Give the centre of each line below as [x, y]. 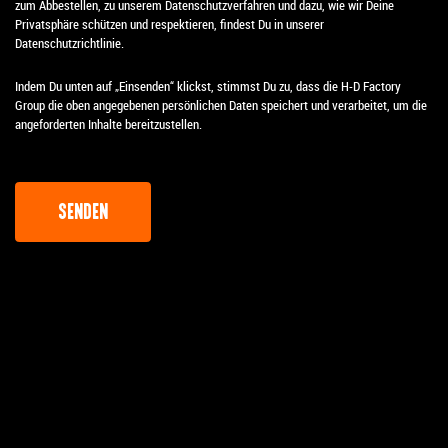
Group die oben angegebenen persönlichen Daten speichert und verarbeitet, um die [221, 104]
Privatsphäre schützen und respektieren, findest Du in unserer [169, 23]
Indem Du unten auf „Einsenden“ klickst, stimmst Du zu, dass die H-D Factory [208, 85]
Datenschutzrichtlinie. [69, 42]
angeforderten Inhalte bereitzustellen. [108, 123]
